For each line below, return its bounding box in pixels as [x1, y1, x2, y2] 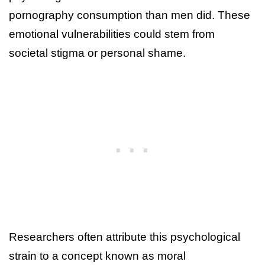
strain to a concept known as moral [9, 249, 186, 262]
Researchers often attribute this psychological [9, 230, 240, 243]
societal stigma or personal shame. [9, 46, 186, 59]
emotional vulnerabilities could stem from [9, 27, 215, 40]
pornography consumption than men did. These [9, 8, 250, 21]
